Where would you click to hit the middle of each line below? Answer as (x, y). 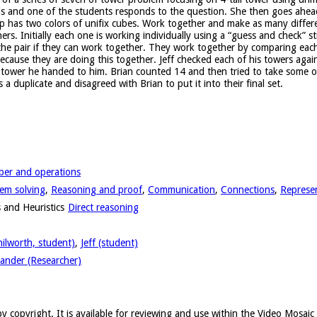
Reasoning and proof (97, 189)
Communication (181, 189)
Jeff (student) (109, 242)
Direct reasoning (103, 207)
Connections (248, 189)
